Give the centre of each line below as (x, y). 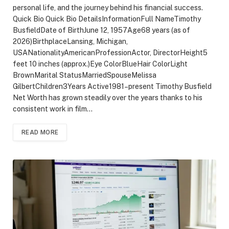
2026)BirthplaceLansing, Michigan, (70, 41)
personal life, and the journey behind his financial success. (108, 7)
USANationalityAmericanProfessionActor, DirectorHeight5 (110, 52)
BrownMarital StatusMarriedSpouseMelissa (85, 75)
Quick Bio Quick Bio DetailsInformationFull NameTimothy (107, 19)
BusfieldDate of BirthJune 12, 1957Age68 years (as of (101, 30)
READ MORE (40, 132)
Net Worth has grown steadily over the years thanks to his (108, 97)
